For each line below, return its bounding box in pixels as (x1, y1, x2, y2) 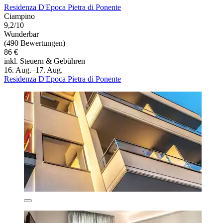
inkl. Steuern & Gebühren (4, 57, 85, 66)
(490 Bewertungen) (4, 39, 65, 48)
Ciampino (4, 12, 35, 21)
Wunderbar (4, 30, 39, 39)
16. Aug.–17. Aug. (4, 66, 63, 75)
